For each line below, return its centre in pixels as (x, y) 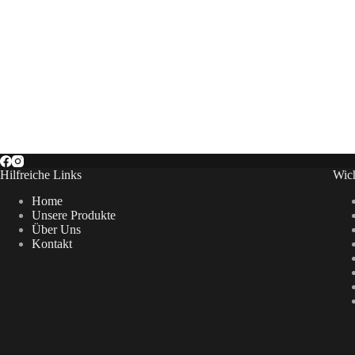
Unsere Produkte (74, 216)
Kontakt (52, 244)
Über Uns (56, 230)
